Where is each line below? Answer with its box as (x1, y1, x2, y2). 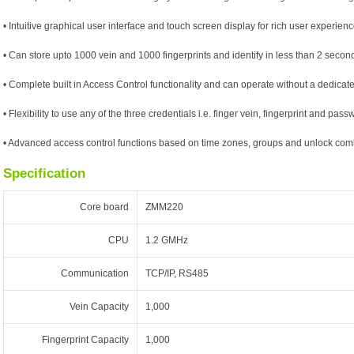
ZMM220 (145, 201, 183, 213)
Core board (80, 201, 129, 213)
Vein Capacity (70, 301, 129, 312)
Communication (61, 268, 129, 279)
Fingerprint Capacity (42, 334, 129, 345)
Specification (3, 166, 85, 181)
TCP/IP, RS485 (145, 268, 209, 279)
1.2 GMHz (145, 235, 188, 246)
